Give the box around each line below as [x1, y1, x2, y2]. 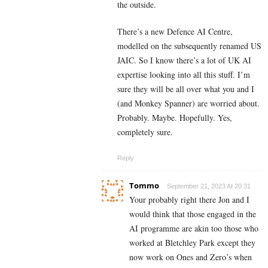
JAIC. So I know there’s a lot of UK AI [117, 54, 251, 66]
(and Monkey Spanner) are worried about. [117, 97, 260, 109]
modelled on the [117, 39, 174, 51]
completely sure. [117, 126, 173, 138]
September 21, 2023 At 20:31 [167, 182, 251, 190]
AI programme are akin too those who [129, 222, 258, 234]
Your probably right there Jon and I [129, 193, 249, 205]
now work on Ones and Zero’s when [129, 251, 252, 263]
